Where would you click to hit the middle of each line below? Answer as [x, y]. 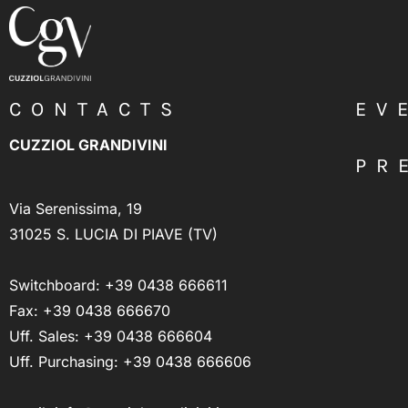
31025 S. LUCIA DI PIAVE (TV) [113, 234]
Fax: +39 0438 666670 [90, 310]
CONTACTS [96, 109]
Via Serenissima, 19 [76, 208]
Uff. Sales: [46, 336]
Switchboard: [57, 285]
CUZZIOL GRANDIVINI [88, 144]
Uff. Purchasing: [66, 361]
